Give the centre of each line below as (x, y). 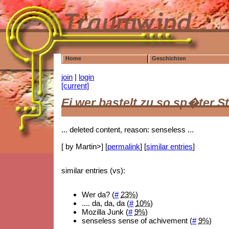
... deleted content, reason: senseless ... (128, 130)
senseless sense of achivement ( (137, 221)
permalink (124, 146)
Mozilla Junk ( (105, 212)
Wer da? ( (98, 195)
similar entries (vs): (94, 170)
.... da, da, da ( (106, 203)
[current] (75, 86)
